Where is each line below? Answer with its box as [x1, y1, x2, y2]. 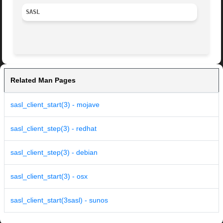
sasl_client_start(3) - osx [10, 172, 88, 181]
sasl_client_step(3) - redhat [10, 124, 97, 133]
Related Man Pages [10, 76, 76, 85]
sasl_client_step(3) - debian [10, 148, 98, 157]
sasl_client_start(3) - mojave [10, 101, 100, 109]
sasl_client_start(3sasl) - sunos [10, 196, 108, 205]
